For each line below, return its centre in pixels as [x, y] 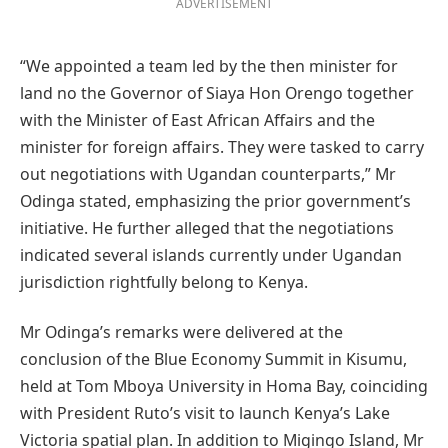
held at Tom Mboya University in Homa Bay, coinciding [224, 385]
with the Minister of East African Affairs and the [197, 120]
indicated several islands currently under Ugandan [211, 255]
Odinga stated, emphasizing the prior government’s [215, 201]
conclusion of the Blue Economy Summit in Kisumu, [213, 358]
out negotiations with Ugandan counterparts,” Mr [208, 174]
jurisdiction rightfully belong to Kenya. [164, 282]
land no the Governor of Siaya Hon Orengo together [217, 93]
